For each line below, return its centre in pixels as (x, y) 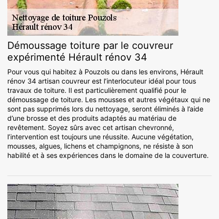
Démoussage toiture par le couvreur (90, 46)
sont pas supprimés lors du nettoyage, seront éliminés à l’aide (105, 109)
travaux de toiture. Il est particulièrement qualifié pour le (97, 90)
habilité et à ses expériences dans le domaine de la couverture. (108, 155)
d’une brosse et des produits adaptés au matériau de (92, 118)
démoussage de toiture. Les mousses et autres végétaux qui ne (109, 100)
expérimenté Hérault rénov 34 (77, 57)
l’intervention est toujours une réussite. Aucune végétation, (100, 137)
